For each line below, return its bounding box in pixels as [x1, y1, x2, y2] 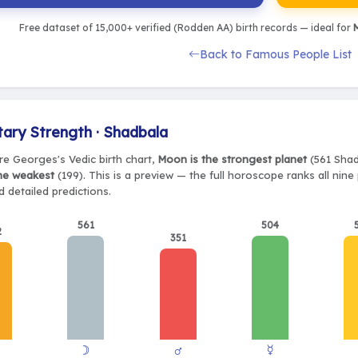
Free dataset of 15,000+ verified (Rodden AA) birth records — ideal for [18, 21, 353, 34]
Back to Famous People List [200, 46, 352, 62]
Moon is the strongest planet [157, 153, 307, 166]
